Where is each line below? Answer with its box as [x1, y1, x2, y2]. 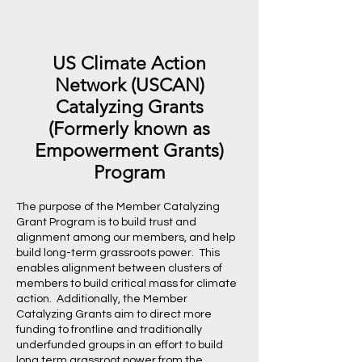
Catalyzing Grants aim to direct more [16, 309, 212, 320]
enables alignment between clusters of [16, 263, 222, 274]
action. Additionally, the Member [16, 293, 187, 305]
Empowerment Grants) [35, 140, 224, 162]
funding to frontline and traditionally [16, 324, 202, 335]
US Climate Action [53, 53, 206, 74]
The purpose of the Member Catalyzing [16, 201, 220, 213]
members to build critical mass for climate [16, 278, 237, 289]
